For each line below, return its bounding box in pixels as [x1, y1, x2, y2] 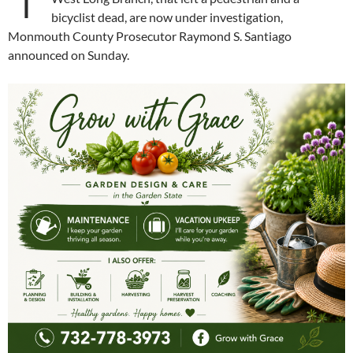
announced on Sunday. [8, 47, 129, 63]
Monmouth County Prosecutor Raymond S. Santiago [8, 28, 292, 44]
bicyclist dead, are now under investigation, [51, 9, 283, 25]
